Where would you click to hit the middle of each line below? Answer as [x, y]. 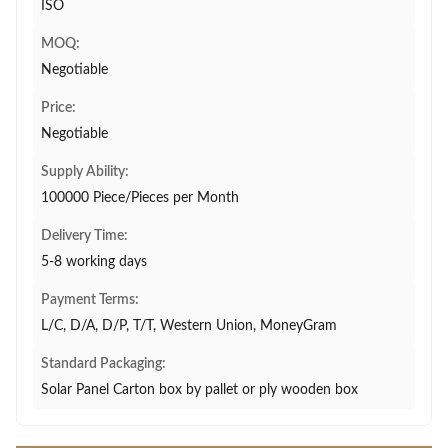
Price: [58, 108]
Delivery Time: [84, 236]
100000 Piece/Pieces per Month [140, 198]
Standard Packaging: [103, 364]
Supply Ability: [85, 172]
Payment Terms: [90, 300]
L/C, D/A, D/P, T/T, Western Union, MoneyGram [189, 326]
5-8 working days [94, 262]
